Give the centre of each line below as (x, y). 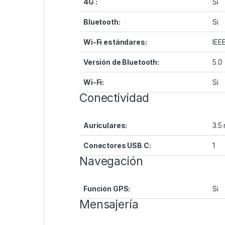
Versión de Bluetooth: (122, 62)
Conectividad (115, 98)
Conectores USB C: (117, 146)
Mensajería (109, 205)
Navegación (111, 161)
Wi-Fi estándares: (115, 42)
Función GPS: (107, 189)
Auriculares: (105, 126)
